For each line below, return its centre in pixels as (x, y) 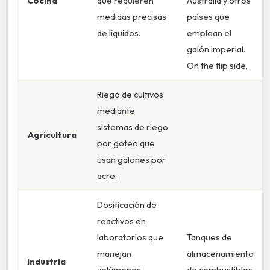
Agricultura (52, 135)
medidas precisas (132, 17)
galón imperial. (216, 49)
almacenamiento (220, 254)
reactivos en (121, 221)
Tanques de (209, 237)
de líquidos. (119, 33)
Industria (46, 262)
